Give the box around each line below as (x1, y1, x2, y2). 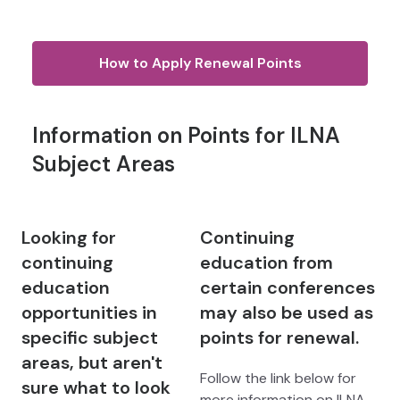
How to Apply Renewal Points (98, 54, 302, 73)
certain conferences (200, 276, 375, 300)
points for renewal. (200, 326, 359, 350)
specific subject (21, 326, 158, 350)
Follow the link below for (200, 369, 356, 388)
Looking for (21, 226, 116, 250)
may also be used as (200, 301, 373, 325)
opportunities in (21, 301, 157, 325)
